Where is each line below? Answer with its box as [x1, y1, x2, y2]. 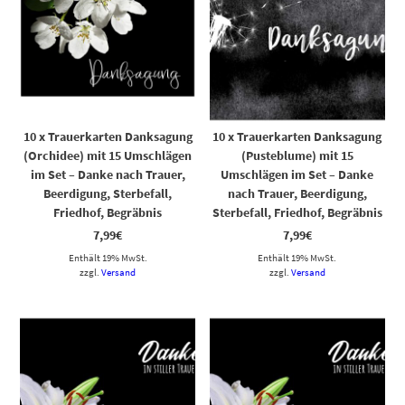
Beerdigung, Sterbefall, [43, 184, 173, 202]
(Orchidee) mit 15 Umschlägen [24, 146, 193, 164]
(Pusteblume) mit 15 [240, 146, 353, 164]
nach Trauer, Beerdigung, [227, 184, 367, 202]
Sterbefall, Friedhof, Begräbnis [212, 203, 382, 221]
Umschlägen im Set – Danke [221, 165, 374, 183]
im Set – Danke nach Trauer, [30, 165, 185, 183]
